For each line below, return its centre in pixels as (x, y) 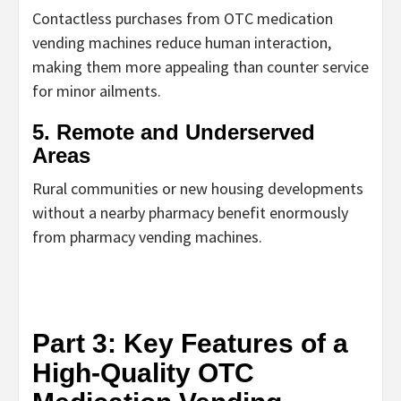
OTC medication (278, 19)
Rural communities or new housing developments (198, 189)
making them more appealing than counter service (200, 67)
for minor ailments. (97, 91)
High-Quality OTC (143, 373)
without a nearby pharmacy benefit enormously (190, 213)
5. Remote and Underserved (174, 132)
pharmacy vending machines (164, 237)
